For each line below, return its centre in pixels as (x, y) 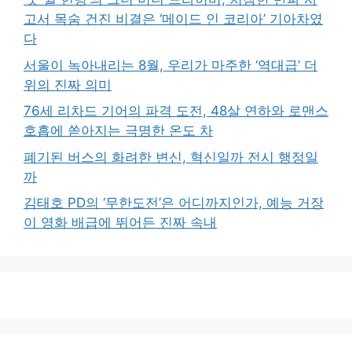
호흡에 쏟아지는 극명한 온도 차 (118, 131)
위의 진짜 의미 (68, 84)
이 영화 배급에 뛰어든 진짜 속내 (120, 223)
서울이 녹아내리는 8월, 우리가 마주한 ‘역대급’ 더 (170, 65)
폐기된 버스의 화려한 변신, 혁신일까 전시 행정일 (171, 157)
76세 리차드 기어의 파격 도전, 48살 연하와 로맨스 (176, 111)
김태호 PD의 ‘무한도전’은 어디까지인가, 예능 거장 (174, 203)
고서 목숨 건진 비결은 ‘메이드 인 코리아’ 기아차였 (173, 19)
